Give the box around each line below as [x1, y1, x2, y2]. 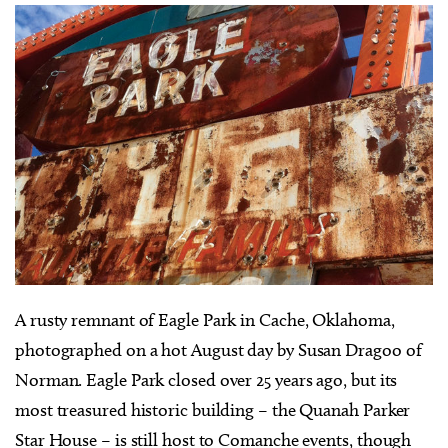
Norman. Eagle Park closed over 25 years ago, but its [15, 368, 398, 391]
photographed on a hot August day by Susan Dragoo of [15, 338, 422, 361]
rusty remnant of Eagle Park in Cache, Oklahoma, [25, 308, 395, 331]
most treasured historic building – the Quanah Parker [15, 398, 411, 421]
